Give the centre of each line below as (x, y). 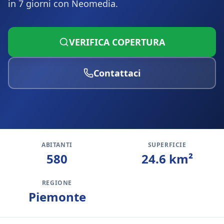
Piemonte (57, 197)
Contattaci (117, 73)
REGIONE (57, 183)
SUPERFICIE (167, 145)
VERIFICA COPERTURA (117, 42)
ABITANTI (57, 145)
